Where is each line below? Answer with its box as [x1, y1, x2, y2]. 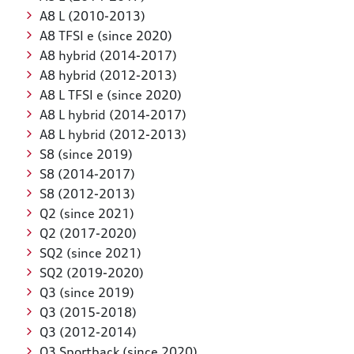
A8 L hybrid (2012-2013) [39, 126, 186, 143]
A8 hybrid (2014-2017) [39, 47, 177, 64]
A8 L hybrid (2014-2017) [39, 107, 186, 123]
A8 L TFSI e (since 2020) [39, 87, 182, 104]
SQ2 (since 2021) [39, 245, 141, 262]
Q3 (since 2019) [39, 284, 134, 301]
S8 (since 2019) [39, 146, 133, 163]
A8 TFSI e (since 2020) [39, 28, 172, 44]
